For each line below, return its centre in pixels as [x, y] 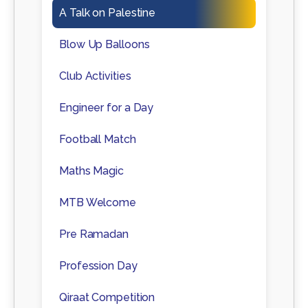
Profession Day [98, 266]
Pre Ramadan [94, 234]
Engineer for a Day [107, 108]
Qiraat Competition [107, 298]
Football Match [98, 140]
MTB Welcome [98, 203]
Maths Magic [91, 171]
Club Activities [95, 76]
